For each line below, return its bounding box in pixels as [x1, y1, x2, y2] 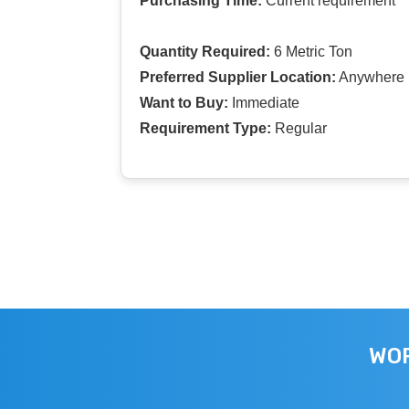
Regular [271, 120, 327, 136]
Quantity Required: [140, 43, 270, 59]
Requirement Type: [140, 120, 271, 136]
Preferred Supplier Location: [140, 68, 336, 85]
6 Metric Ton [270, 43, 352, 59]
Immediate [228, 94, 299, 110]
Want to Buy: [140, 94, 228, 110]
